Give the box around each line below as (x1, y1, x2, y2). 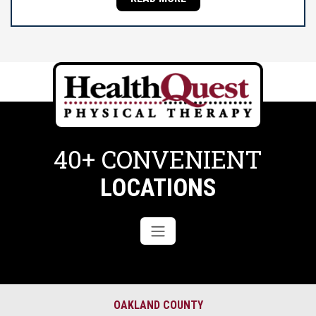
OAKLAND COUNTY (113, 298, 203, 312)
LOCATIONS (99, 174, 217, 203)
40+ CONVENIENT (54, 142, 262, 176)
